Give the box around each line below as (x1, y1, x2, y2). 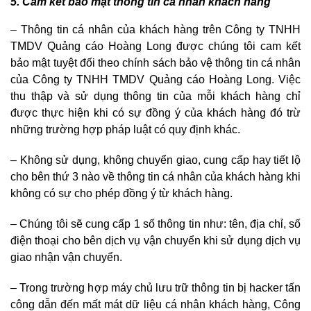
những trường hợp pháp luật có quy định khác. (10, 124, 240, 136)
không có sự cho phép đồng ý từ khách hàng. (10, 187, 233, 200)
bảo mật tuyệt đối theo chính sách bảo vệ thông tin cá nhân (10, 57, 301, 69)
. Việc (271, 74, 301, 86)
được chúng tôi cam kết (171, 40, 301, 53)
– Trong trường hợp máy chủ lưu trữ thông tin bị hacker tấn (10, 282, 301, 294)
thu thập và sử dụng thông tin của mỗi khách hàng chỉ (10, 90, 301, 103)
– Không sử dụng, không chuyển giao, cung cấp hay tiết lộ (10, 154, 301, 167)
